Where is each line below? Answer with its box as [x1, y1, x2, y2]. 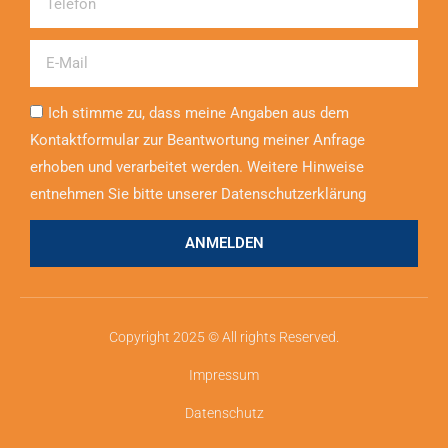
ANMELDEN [184, 234, 264, 253]
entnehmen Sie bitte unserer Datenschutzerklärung [30, 185, 366, 204]
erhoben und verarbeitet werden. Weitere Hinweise [30, 158, 364, 177]
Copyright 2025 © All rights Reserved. [109, 329, 339, 346]
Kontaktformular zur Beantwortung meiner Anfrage [30, 131, 365, 150]
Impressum [189, 367, 259, 384]
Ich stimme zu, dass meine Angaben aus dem [48, 104, 349, 123]
